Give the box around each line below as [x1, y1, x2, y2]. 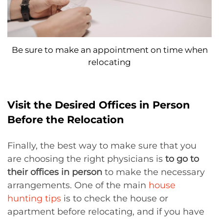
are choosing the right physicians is [7, 153, 165, 165]
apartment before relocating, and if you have [7, 206, 204, 218]
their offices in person [7, 167, 102, 178]
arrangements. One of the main [7, 180, 149, 191]
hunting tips [7, 193, 61, 204]
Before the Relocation [7, 113, 124, 126]
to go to [165, 153, 199, 165]
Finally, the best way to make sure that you [7, 140, 197, 152]
